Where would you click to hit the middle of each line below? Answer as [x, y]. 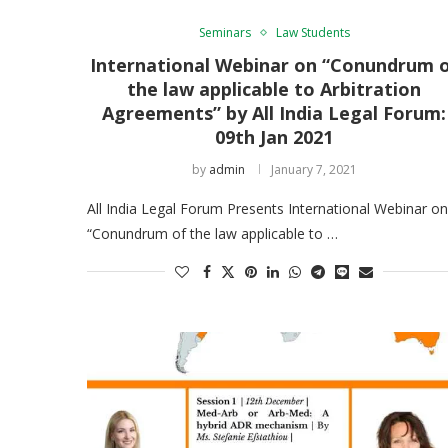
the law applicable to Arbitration [274, 88]
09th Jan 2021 [274, 136]
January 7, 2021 [313, 169]
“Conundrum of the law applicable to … [212, 233]
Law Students [312, 32]
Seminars [224, 32]
